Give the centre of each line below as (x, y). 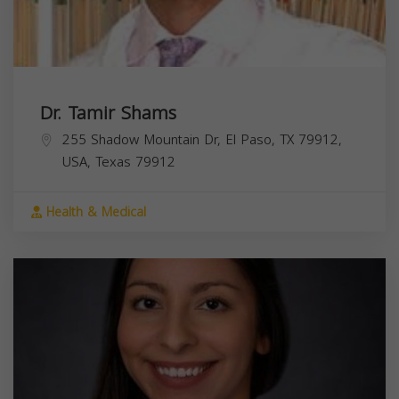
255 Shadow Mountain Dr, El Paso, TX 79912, (202, 139)
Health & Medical (94, 212)
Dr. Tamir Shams (108, 113)
